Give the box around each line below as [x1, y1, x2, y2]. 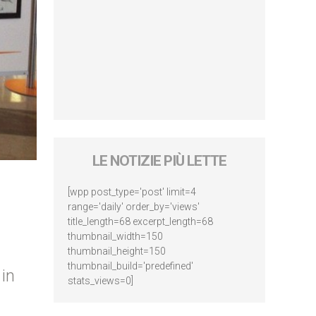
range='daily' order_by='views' [68, 201, 200, 212]
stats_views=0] [68, 275, 133, 286]
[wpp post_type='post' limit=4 [68, 186, 196, 197]
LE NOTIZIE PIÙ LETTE [92, 152, 226, 169]
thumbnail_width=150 [68, 231, 163, 242]
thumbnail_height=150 [68, 245, 166, 257]
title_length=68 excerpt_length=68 [68, 216, 213, 227]
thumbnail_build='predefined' [68, 260, 193, 272]
